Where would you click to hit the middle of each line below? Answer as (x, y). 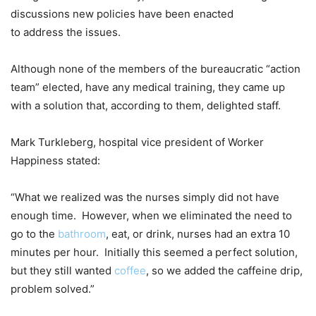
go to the (34, 233)
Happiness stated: (55, 160)
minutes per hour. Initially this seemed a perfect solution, (154, 252)
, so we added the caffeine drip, (224, 270)
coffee (130, 270)
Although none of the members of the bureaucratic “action (156, 68)
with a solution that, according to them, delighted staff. (146, 105)
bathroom (82, 233)
